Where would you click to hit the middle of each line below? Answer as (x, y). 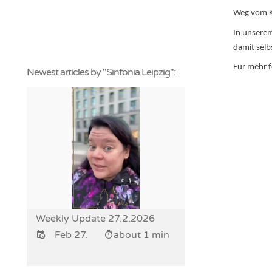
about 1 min (141, 235)
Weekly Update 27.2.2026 (96, 219)
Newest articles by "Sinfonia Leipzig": (101, 73)
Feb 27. (72, 235)
